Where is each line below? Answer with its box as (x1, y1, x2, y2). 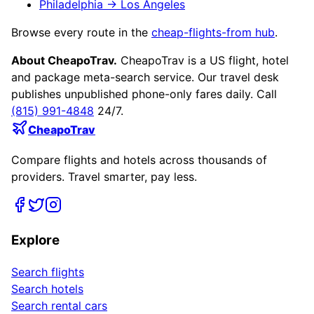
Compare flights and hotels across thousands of (11, 153, 267, 168)
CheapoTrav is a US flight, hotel (117, 53, 289, 68)
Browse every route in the (11, 25, 148, 40)
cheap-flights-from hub (151, 25, 275, 40)
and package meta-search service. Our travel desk (11, 70, 279, 85)
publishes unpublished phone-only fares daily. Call (11, 87, 277, 102)
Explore (11, 231, 60, 248)
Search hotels (11, 281, 83, 296)
